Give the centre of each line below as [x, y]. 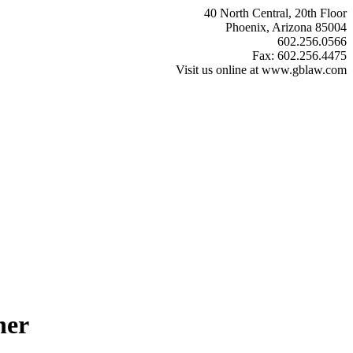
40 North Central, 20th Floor [275, 13]
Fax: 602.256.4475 [299, 56]
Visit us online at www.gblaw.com [261, 70]
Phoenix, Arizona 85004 [286, 27]
